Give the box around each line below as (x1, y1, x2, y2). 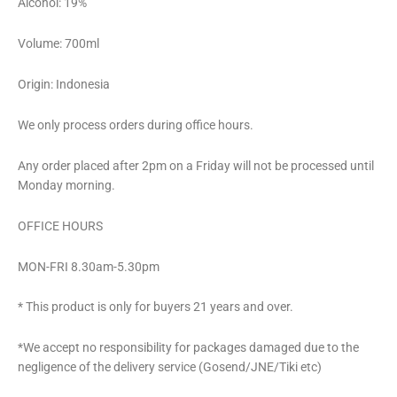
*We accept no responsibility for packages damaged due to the (18, 340, 359, 355)
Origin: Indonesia (18, 76, 110, 91)
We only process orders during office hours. (18, 117, 253, 132)
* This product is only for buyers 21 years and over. (18, 300, 293, 315)
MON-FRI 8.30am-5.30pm (18, 259, 160, 274)
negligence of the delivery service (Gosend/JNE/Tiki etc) (18, 360, 322, 375)
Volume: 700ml (18, 35, 99, 51)
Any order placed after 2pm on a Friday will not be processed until (18, 158, 374, 173)
